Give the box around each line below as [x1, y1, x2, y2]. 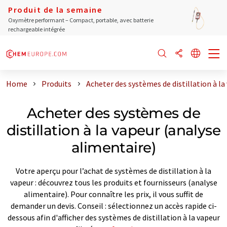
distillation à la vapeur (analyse [6, 121, 221, 139]
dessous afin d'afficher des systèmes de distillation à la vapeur [7, 212, 220, 222]
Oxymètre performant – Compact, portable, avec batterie [8, 16, 154, 24]
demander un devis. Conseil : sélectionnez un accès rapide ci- [10, 200, 217, 211]
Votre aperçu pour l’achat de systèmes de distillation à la [16, 165, 211, 176]
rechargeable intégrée [8, 25, 65, 33]
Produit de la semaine [8, 5, 102, 15]
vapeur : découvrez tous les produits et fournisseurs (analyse [10, 177, 217, 187]
